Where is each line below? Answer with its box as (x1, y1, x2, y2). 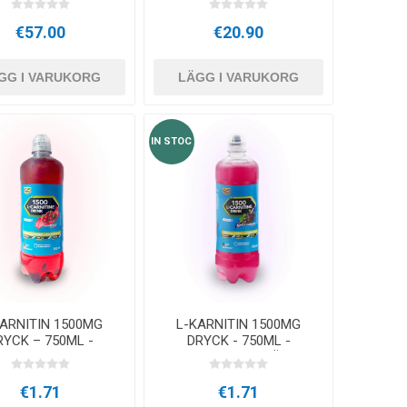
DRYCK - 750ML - (186, 333, 291, 350)
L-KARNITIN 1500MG (176, 316, 302, 333)
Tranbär (17, 349, 64, 366)
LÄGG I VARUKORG (178, 70, 300, 85)
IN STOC (151, 135, 193, 147)
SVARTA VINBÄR (188, 349, 289, 366)
